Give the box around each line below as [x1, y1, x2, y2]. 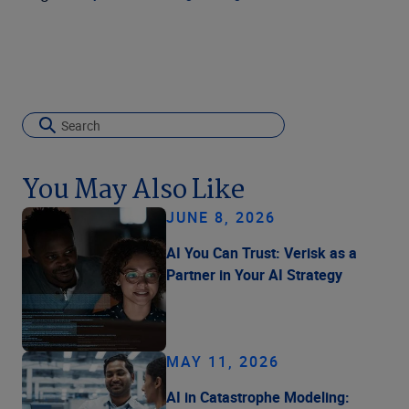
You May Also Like [22, 168, 245, 213]
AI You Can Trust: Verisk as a [166, 242, 357, 263]
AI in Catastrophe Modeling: [166, 386, 350, 407]
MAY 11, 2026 [166, 351, 279, 372]
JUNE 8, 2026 [166, 206, 276, 227]
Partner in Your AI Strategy [166, 264, 342, 285]
